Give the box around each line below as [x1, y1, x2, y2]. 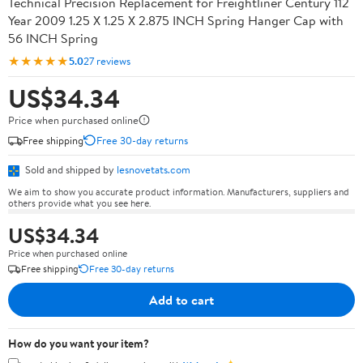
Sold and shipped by [23, 162, 117, 177]
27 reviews [83, 53, 130, 68]
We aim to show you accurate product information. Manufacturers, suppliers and [8, 184, 349, 199]
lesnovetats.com [117, 162, 190, 177]
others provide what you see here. [8, 195, 151, 210]
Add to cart [149, 290, 214, 309]
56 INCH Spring [8, 29, 98, 47]
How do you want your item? [8, 335, 149, 352]
